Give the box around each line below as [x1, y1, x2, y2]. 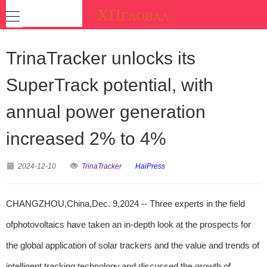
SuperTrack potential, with [6, 75, 213, 95]
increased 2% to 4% [6, 129, 166, 148]
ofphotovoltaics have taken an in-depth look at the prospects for [6, 219, 251, 229]
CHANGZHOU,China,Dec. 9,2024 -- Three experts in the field [6, 198, 245, 209]
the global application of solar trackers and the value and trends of [6, 240, 259, 250]
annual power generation [6, 102, 206, 122]
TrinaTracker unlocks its [6, 48, 195, 68]
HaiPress [135, 162, 165, 170]
